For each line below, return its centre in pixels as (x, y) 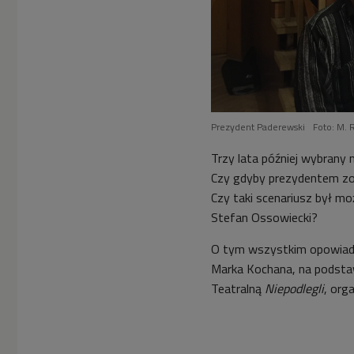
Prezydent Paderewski (258, 126)
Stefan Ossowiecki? (277, 217)
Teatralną (238, 288)
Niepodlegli (294, 288)
